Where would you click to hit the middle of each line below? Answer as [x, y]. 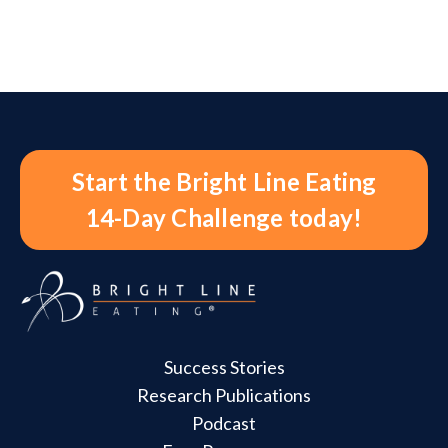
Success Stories [224, 367]
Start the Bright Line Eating [224, 182]
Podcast [224, 423]
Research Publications [224, 395]
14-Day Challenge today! [224, 218]
